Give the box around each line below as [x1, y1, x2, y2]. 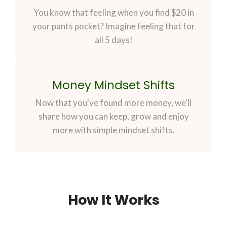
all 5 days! [94, 34, 133, 46]
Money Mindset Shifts [52, 77, 175, 94]
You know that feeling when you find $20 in [33, 7, 194, 18]
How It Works [67, 191, 160, 210]
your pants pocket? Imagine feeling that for [32, 21, 195, 32]
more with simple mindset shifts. [52, 125, 175, 136]
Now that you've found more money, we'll [35, 97, 192, 108]
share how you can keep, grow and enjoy [38, 111, 189, 122]
